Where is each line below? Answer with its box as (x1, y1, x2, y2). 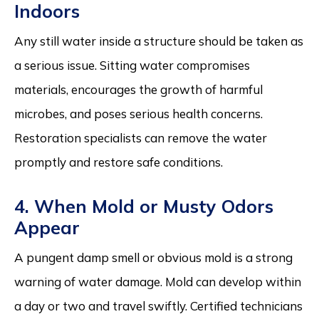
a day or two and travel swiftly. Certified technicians (14, 298, 303, 313)
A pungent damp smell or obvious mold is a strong (14, 249, 293, 265)
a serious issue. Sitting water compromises (14, 57, 250, 73)
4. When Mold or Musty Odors (14, 194, 273, 217)
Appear (14, 216, 80, 239)
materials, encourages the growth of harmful (14, 81, 263, 97)
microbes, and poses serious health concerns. (14, 105, 263, 121)
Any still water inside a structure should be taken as (14, 33, 303, 48)
